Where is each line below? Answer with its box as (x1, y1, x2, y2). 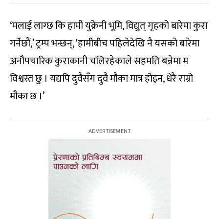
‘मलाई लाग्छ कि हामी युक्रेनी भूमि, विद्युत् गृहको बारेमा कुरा (10, 17, 208, 34)
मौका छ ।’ (10, 88, 44, 105)
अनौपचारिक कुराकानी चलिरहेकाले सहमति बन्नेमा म (10, 52, 188, 69)
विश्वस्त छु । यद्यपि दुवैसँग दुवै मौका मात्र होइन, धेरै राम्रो (10, 70, 193, 87)
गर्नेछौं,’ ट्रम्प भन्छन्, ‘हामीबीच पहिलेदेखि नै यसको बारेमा (10, 35, 199, 52)
